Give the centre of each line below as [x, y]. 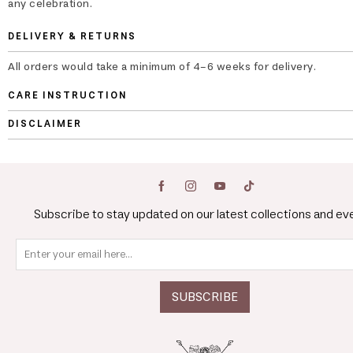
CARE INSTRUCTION [67, 95]
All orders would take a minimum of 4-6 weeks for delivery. [162, 67]
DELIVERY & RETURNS [72, 36]
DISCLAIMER [45, 124]
